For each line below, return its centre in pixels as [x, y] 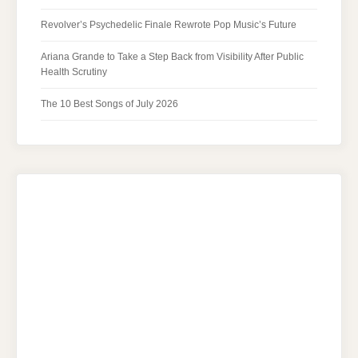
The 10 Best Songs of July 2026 [109, 103]
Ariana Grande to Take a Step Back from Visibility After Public [172, 56]
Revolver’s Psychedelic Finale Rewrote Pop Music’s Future [169, 24]
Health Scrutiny [74, 72]
